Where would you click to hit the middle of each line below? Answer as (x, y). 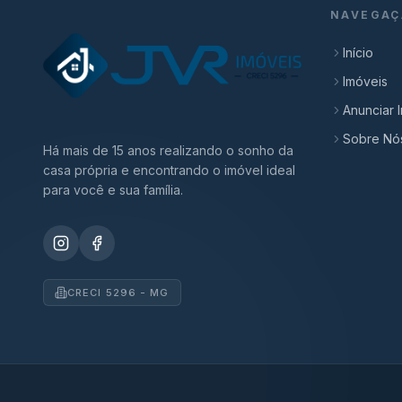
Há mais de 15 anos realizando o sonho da (168, 150)
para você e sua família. (113, 190)
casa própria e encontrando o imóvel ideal (169, 170)
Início (358, 52)
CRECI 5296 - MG (118, 293)
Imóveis (365, 81)
